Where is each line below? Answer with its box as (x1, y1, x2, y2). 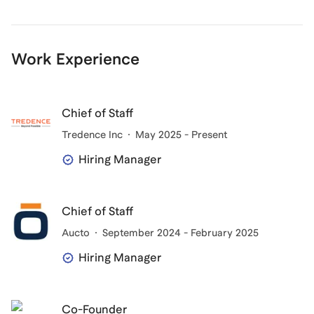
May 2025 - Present (135, 129, 227, 141)
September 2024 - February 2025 (102, 227, 259, 239)
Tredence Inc (62, 129, 123, 141)
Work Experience (11, 50, 139, 69)
